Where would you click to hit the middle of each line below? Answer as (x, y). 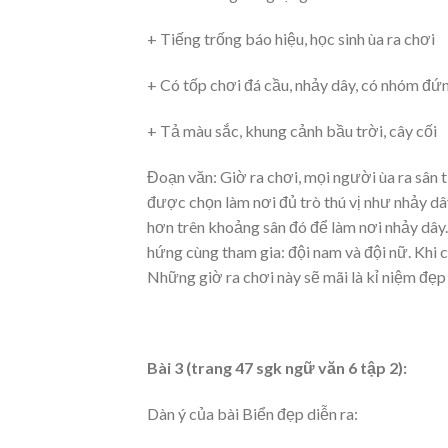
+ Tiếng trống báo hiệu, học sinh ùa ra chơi (291, 39)
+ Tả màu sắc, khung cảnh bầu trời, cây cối (292, 130)
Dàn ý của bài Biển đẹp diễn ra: (252, 414)
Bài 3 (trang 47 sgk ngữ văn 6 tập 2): (277, 368)
